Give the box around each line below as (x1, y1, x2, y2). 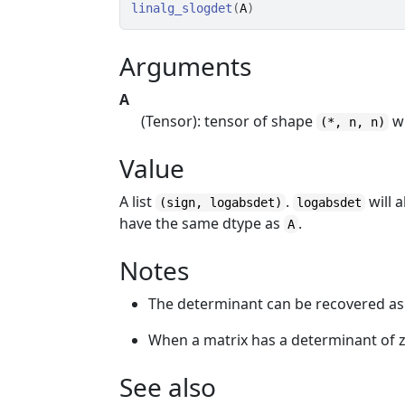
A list (119, 192, 156, 212)
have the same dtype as (119, 213, 285, 233)
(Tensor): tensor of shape (141, 111, 317, 131)
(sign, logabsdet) (159, 195, 283, 210)
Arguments (119, 49, 252, 83)
